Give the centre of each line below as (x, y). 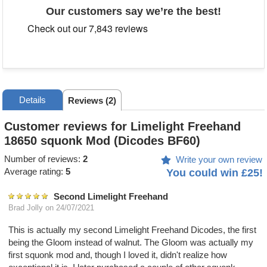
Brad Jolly (26, 207)
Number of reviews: (44, 159)
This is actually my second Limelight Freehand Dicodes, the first (133, 229)
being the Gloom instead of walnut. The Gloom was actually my (131, 242)
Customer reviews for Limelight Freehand (123, 127)
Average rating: (35, 172)
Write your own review (219, 159)
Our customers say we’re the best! (133, 12)
